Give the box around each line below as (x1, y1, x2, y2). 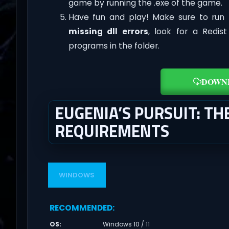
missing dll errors (68, 26, 148, 37)
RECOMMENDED (49, 202, 112, 213)
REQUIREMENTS (55, 118, 169, 143)
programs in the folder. (68, 40, 159, 51)
